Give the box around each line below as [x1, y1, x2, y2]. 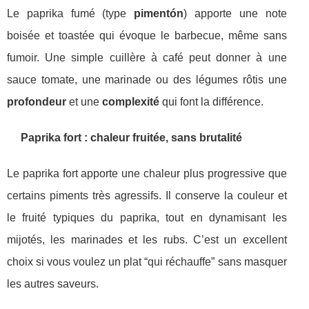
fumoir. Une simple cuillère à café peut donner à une [7, 52, 287, 64]
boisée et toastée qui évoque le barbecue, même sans [7, 30, 287, 42]
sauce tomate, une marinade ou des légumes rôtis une [7, 74, 287, 86]
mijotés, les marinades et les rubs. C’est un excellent [7, 234, 287, 246]
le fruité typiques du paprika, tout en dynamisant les [7, 212, 287, 224]
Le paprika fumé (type [7, 8, 134, 20]
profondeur [7, 96, 66, 108]
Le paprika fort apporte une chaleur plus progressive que [7, 168, 287, 180]
